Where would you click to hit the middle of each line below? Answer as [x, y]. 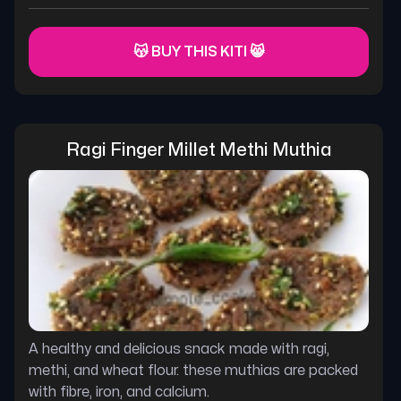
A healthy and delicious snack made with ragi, [179, 349]
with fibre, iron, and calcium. [119, 392]
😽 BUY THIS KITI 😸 [199, 52]
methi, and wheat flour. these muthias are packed [193, 371]
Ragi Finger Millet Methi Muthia [199, 150]
